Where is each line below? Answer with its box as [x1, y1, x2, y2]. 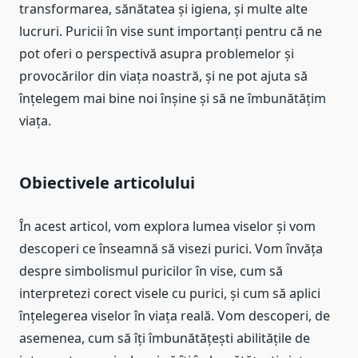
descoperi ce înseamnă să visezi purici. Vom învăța [19, 240, 323, 258]
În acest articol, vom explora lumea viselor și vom [19, 217, 316, 236]
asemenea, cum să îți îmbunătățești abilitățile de [19, 329, 310, 348]
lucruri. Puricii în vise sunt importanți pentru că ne [19, 22, 322, 41]
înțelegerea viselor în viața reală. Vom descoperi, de [19, 307, 330, 325]
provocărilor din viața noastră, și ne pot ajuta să [19, 67, 308, 86]
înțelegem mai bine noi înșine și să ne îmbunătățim [19, 89, 326, 108]
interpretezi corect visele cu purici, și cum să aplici [19, 284, 320, 303]
